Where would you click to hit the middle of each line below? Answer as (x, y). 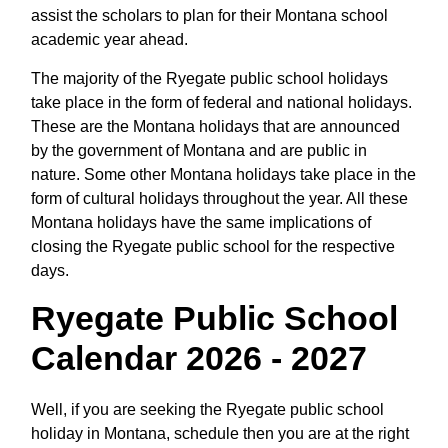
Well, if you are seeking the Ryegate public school (207, 409)
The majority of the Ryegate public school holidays (209, 78)
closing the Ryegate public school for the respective (213, 246)
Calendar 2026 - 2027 (199, 357)
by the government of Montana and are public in (199, 150)
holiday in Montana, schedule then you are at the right (220, 433)
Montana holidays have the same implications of (201, 222)
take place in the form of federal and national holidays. (221, 102)
